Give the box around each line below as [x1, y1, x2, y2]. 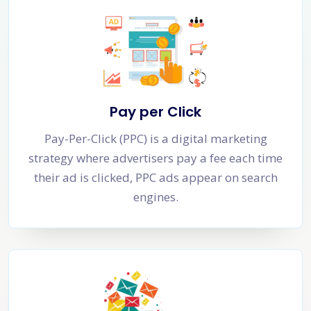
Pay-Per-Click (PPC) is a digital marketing [44, 131, 267, 147]
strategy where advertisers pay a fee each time [28, 150, 283, 167]
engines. [133, 189, 178, 205]
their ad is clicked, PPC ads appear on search [33, 169, 278, 186]
